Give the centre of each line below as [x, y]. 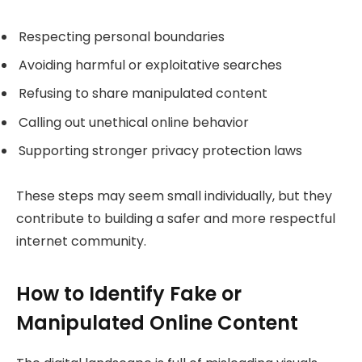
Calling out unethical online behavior [134, 122]
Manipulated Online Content [157, 322]
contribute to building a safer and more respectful [176, 219]
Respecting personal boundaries [122, 37]
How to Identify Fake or [129, 293]
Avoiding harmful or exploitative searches [150, 65]
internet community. [81, 242]
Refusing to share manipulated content [143, 94]
